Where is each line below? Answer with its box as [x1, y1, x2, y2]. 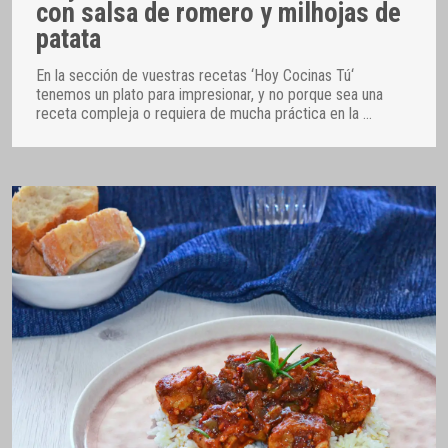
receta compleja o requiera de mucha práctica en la [36, 104, 363, 124]
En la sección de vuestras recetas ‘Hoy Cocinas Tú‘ [36, 66, 354, 86]
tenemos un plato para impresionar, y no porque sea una [36, 85, 383, 105]
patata [36, 22, 101, 55]
